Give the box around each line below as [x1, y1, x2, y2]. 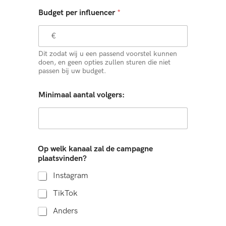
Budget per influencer [38, 8, 117, 18]
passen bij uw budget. [38, 66, 106, 75]
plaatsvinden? [38, 153, 87, 163]
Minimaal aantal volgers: [38, 90, 125, 100]
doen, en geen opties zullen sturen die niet [38, 58, 171, 67]
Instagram [53, 171, 88, 181]
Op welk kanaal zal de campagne [38, 144, 153, 154]
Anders [53, 206, 78, 216]
